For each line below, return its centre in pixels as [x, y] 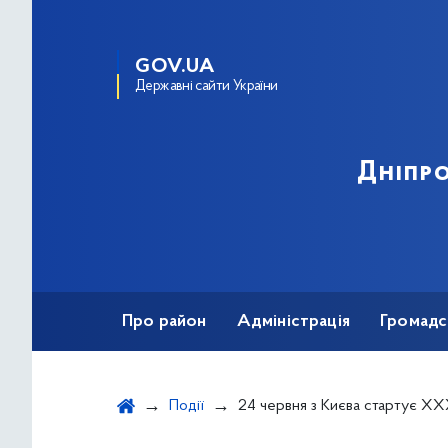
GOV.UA [175, 67]
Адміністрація [293, 322]
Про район [164, 322]
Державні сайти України [206, 86]
